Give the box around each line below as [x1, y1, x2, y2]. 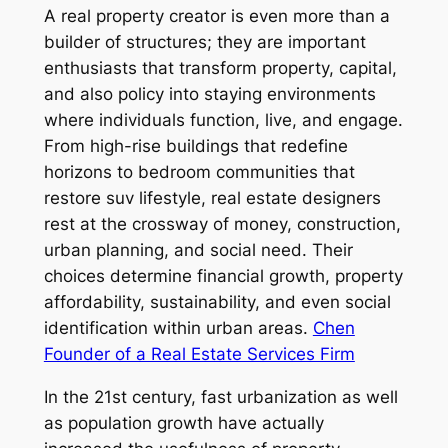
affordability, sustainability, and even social [43, 292, 391, 313]
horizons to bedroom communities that [43, 162, 355, 183]
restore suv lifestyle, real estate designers [43, 188, 381, 209]
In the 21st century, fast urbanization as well [43, 386, 398, 407]
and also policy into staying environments [43, 84, 376, 105]
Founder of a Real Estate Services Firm [43, 344, 355, 365]
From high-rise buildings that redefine [43, 136, 348, 157]
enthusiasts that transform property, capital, [43, 58, 397, 79]
